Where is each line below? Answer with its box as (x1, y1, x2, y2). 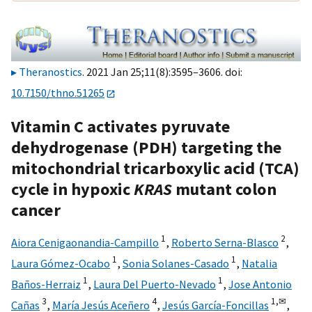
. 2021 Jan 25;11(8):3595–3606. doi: (82, 65, 242, 79)
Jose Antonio (228, 276, 292, 291)
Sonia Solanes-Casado (123, 256, 229, 270)
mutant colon (172, 178, 276, 200)
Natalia (242, 256, 277, 270)
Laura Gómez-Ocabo (11, 256, 110, 270)
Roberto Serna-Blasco (171, 235, 279, 249)
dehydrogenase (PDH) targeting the (11, 136, 282, 158)
